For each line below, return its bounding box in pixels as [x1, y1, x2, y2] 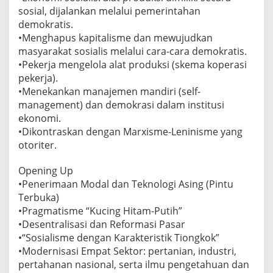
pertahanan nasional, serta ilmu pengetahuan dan [18, 257, 249, 271]
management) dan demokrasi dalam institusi [18, 97, 224, 112]
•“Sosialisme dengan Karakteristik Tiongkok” [18, 230, 219, 244]
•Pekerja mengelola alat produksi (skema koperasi [18, 57, 247, 71]
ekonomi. [18, 111, 61, 125]
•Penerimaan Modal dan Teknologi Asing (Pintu [18, 177, 233, 191]
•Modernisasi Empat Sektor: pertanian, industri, [18, 244, 236, 258]
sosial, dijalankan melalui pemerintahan [18, 4, 200, 18]
